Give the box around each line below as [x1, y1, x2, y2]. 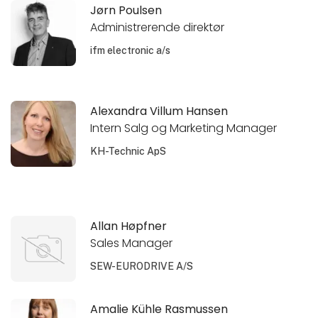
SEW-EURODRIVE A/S [90, 261, 194, 273]
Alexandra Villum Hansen [90, 102, 229, 119]
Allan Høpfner [90, 217, 168, 234]
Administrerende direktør [90, 19, 225, 36]
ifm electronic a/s [90, 45, 171, 57]
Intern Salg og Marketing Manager [90, 120, 278, 137]
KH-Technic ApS [90, 146, 167, 158]
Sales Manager [90, 235, 173, 252]
